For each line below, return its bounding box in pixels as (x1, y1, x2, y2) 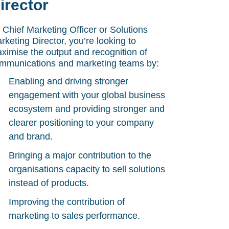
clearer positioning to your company (9, 118, 154, 128)
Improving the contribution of (9, 197, 125, 207)
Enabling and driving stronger (9, 76, 129, 86)
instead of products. (9, 178, 89, 188)
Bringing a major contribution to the (9, 150, 152, 161)
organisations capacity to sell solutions (9, 164, 166, 174)
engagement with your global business (9, 90, 166, 100)
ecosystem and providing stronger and (9, 104, 165, 114)
